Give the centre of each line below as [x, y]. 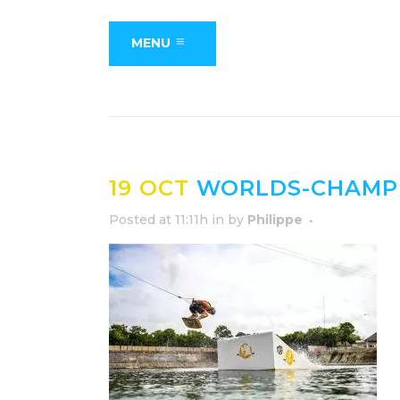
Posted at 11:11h [158, 220]
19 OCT [149, 188]
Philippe [275, 220]
